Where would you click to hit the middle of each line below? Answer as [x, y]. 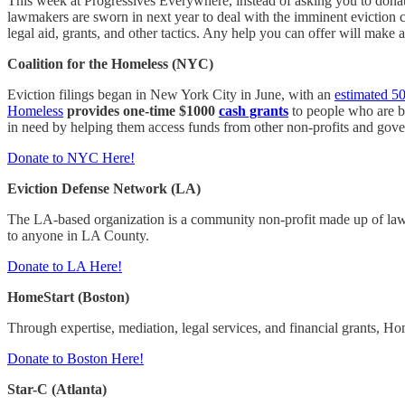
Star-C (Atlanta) [57, 389]
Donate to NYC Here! [71, 157]
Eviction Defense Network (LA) [104, 188]
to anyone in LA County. [80, 235]
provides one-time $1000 [141, 110]
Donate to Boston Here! [75, 358]
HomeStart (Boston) [68, 297]
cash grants [254, 110]
